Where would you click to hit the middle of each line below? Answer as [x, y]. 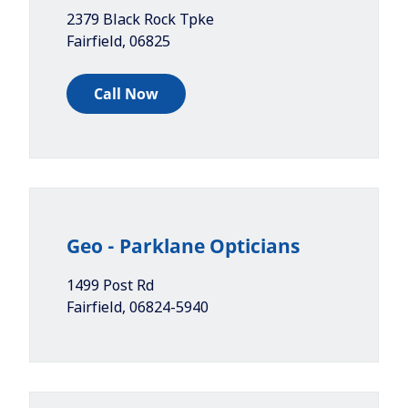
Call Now [126, 94]
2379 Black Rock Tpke [140, 19]
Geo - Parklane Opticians [183, 246]
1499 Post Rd [110, 285]
